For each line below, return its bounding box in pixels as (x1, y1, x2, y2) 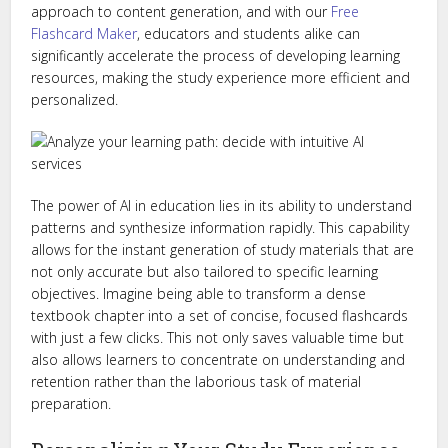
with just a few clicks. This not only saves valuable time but (31, 328, 405, 347)
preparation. (31, 394, 112, 413)
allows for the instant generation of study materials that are (31, 240, 415, 259)
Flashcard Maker (31, 24, 138, 43)
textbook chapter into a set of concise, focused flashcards (31, 306, 409, 325)
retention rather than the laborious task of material (31, 372, 362, 391)
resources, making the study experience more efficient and (31, 68, 411, 87)
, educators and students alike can (137, 24, 361, 43)
